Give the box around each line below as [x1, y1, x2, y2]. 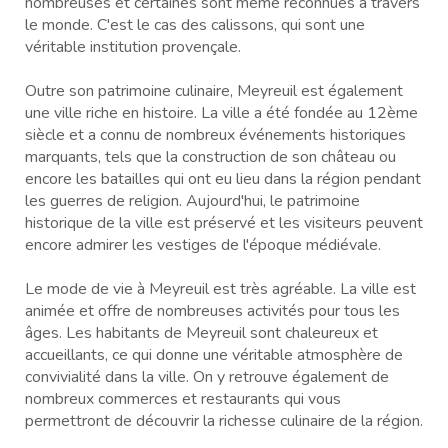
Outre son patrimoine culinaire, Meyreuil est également [25, 79, 403, 102]
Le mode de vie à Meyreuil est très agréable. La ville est [25, 277, 416, 300]
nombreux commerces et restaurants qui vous [25, 387, 341, 410]
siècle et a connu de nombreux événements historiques [25, 123, 406, 146]
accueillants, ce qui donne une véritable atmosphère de [25, 343, 403, 366]
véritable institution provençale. [25, 35, 241, 58]
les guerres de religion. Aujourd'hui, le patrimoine [25, 189, 360, 212]
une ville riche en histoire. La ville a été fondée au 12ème [25, 101, 418, 124]
